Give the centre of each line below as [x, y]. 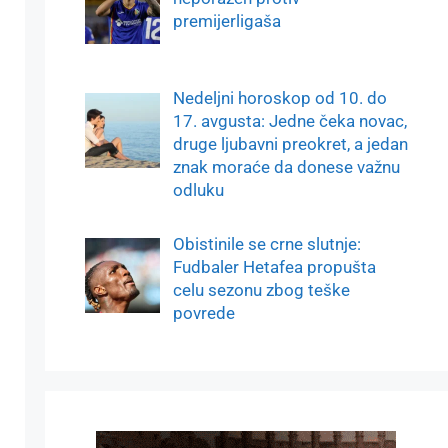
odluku [198, 190]
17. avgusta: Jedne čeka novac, [289, 121]
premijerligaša [226, 21]
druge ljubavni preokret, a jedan [290, 144]
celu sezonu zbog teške [261, 289]
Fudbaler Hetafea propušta [274, 266]
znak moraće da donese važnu [286, 167]
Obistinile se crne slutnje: [266, 243]
